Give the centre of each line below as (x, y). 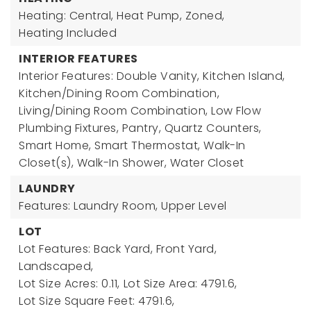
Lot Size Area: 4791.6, (180, 284)
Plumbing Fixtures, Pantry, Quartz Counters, (140, 128)
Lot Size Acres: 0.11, (69, 284)
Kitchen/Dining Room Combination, (119, 93)
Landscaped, (56, 266)
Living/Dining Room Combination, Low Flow (140, 111)
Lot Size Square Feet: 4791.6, (97, 301)
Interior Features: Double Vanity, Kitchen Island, (152, 76)
